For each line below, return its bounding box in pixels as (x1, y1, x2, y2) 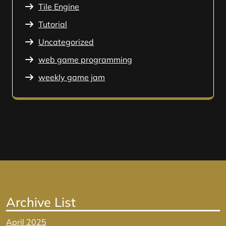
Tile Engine (38, 2, 79, 12)
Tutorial (38, 19, 67, 29)
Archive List (6, 194, 76, 210)
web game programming (38, 54, 132, 65)
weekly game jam (38, 72, 105, 82)
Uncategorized (38, 37, 94, 47)
